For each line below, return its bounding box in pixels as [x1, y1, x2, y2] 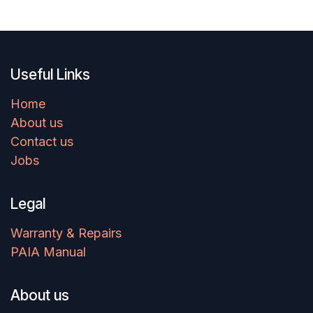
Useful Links [10, 66, 90, 84]
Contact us [10, 134, 73, 150]
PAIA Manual [10, 245, 86, 260]
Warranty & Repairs [10, 226, 122, 241]
